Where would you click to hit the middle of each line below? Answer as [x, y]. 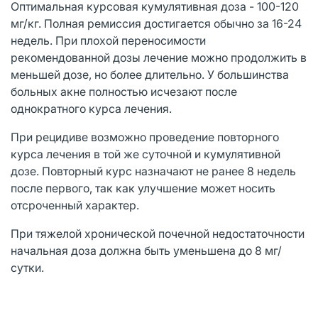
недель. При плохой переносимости [108, 40]
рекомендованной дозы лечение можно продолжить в [159, 57]
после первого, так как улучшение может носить [143, 188]
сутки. [27, 267]
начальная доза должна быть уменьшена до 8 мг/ [146, 250]
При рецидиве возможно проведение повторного [145, 137]
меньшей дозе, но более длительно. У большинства [150, 74]
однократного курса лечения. [91, 108]
